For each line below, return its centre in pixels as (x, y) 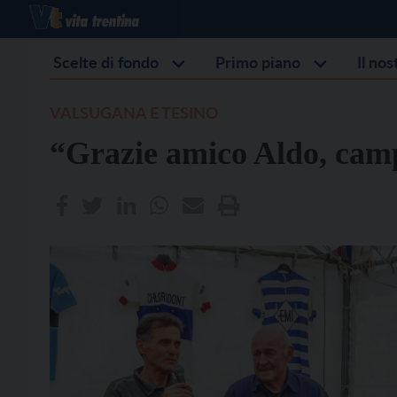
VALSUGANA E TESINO (134, 113)
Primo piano (258, 62)
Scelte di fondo (106, 62)
